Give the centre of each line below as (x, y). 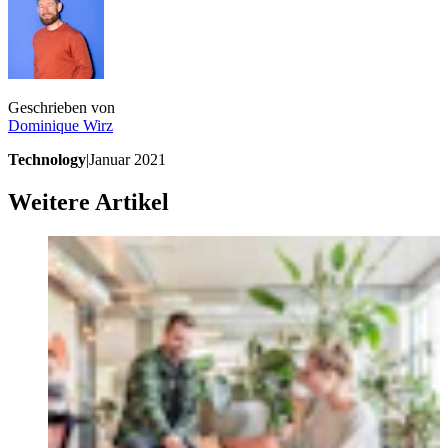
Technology (47, 160)
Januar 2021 (127, 160)
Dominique (43, 126)
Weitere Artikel (88, 201)
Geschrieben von (61, 108)
